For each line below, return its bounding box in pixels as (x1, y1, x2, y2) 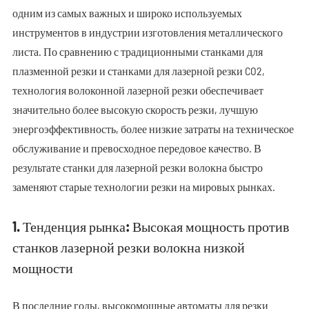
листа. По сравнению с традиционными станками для (12, 45, 263, 58)
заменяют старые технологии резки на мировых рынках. (12, 180, 275, 193)
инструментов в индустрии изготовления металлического (12, 26, 283, 39)
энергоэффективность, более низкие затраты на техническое (12, 122, 294, 135)
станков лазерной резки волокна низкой (12, 239, 245, 255)
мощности (12, 259, 73, 276)
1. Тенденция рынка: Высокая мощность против (12, 218, 289, 235)
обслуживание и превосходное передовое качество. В (12, 141, 261, 154)
